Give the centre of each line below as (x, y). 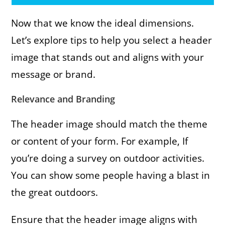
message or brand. (53, 74)
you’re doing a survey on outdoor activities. (108, 158)
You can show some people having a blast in (111, 175)
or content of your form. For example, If (100, 141)
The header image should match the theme (109, 124)
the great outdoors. (55, 192)
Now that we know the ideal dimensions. (103, 23)
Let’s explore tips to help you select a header (112, 40)
